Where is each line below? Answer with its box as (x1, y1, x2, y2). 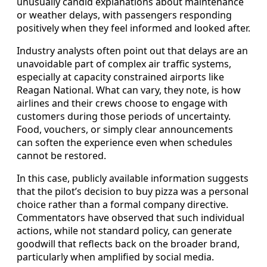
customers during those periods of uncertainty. (17, 110, 231, 123)
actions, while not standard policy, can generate (17, 224, 232, 238)
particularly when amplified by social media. (17, 250, 214, 264)
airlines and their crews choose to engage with (17, 97, 228, 110)
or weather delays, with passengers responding (17, 8, 232, 22)
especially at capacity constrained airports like (17, 70, 224, 84)
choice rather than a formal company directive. (17, 198, 228, 212)
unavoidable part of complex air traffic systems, (17, 57, 231, 71)
